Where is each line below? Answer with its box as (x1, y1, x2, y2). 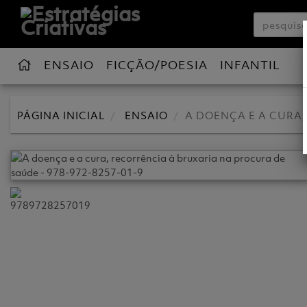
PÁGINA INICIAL (17, 108, 105, 122)
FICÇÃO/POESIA (106, 58, 208, 73)
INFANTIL (220, 58, 281, 73)
